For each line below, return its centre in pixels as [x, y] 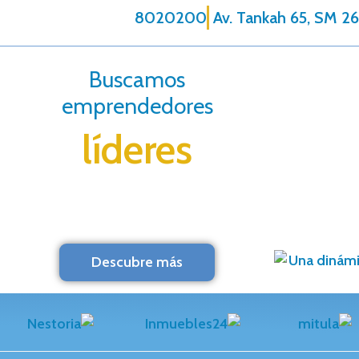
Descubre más [137, 262]
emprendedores [137, 106]
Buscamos [137, 79]
